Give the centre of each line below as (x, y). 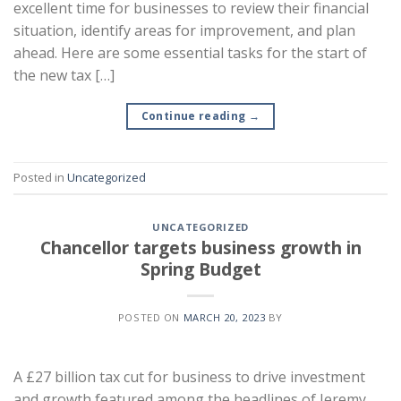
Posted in (40, 178)
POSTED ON (150, 317)
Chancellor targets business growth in (200, 247)
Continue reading (195, 115)
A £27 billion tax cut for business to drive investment (189, 376)
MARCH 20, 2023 (224, 317)
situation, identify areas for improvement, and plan (184, 30)
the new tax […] (64, 75)
